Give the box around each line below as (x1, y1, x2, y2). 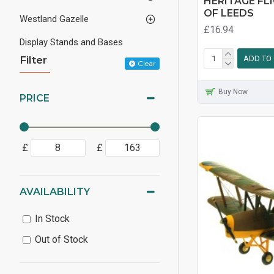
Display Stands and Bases (20, 37, 123, 48)
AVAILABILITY (20, 186, 90, 198)
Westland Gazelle (20, 13, 89, 24)
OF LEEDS (204, 7, 254, 19)
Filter (20, 54, 47, 66)
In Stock (35, 213, 70, 224)
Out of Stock (35, 234, 88, 245)
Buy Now (218, 87, 248, 96)
